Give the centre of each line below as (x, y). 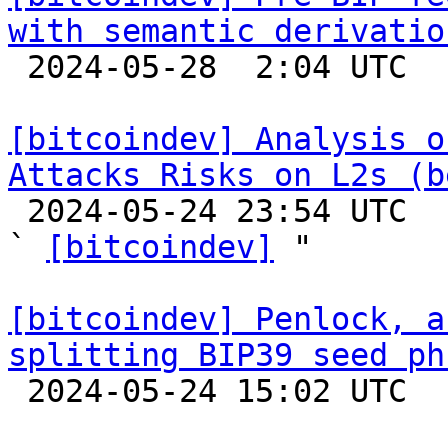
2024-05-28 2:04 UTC (17, 67)
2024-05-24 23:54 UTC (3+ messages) (17, 211)
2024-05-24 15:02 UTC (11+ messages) (17, 391)
